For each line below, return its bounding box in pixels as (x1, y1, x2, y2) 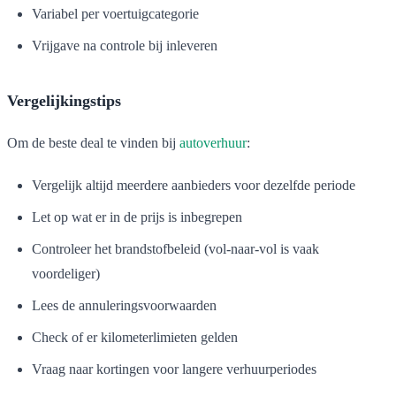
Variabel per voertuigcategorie (32, 5, 199, 21)
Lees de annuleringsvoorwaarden (32, 297, 217, 313)
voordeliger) (32, 265, 100, 281)
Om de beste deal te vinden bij (7, 134, 179, 150)
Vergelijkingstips (7, 91, 121, 110)
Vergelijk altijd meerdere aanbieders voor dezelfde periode (32, 177, 355, 193)
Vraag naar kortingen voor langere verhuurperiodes (32, 361, 316, 377)
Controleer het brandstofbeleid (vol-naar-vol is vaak (32, 240, 319, 256)
